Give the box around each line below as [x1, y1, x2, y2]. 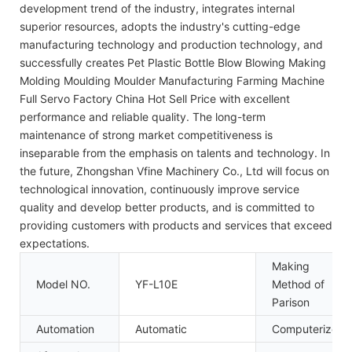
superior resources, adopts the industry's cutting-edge [20, 19, 300, 33]
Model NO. [36, 277, 90, 291]
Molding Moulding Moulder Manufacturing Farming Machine [20, 73, 324, 87]
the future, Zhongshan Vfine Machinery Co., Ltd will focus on [20, 163, 329, 178]
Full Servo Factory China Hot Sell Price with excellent [20, 91, 290, 105]
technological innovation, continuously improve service [20, 181, 299, 196]
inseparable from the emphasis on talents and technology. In [20, 145, 330, 159]
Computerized [272, 321, 345, 335]
